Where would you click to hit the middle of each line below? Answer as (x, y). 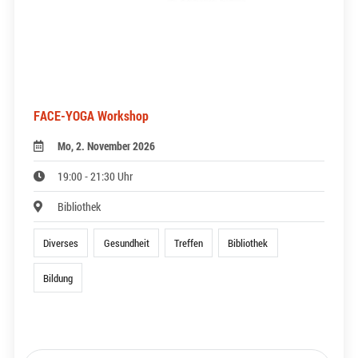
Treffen (188, 243)
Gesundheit (126, 243)
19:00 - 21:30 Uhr (95, 177)
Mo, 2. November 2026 (107, 146)
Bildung (58, 278)
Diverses (61, 243)
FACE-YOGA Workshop (91, 116)
